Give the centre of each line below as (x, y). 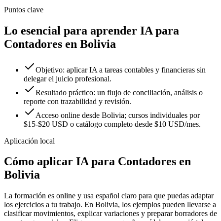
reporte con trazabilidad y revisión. (77, 101)
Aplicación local (29, 141)
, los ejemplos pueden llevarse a (167, 205)
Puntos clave (24, 9)
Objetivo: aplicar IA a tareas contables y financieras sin (121, 70)
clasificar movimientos (39, 214)
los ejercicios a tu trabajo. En (50, 205)
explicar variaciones (108, 214)
